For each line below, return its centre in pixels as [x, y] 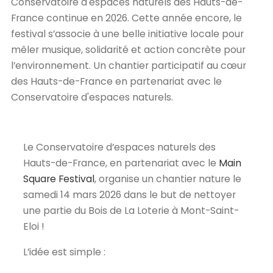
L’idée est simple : [64, 252]
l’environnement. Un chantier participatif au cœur [129, 66]
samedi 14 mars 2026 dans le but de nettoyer [129, 194]
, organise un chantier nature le [168, 179]
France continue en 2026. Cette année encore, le [126, 18]
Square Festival [59, 179]
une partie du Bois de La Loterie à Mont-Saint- [131, 210]
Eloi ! [34, 226]
